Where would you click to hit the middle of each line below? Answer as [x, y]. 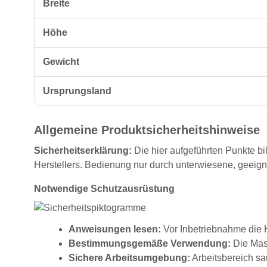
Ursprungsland [77, 91]
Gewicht [61, 62]
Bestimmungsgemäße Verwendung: [150, 244]
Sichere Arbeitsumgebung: [129, 258]
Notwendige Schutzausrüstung [104, 189]
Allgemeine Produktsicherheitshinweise [147, 130]
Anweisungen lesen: [115, 229]
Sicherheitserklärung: [83, 151]
